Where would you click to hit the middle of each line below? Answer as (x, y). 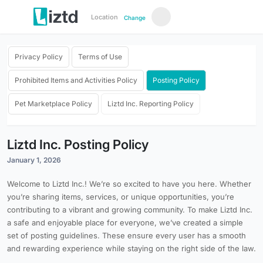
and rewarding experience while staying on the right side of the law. (131, 248)
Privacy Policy (39, 57)
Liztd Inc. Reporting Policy (151, 104)
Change (134, 17)
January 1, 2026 (34, 160)
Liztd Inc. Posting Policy (78, 144)
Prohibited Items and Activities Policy (76, 80)
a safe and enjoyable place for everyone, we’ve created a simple (125, 222)
